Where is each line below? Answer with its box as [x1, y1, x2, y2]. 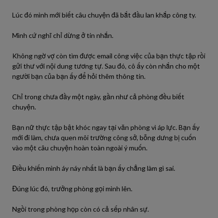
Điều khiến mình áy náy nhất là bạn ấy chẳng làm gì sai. [12, 164, 175, 172]
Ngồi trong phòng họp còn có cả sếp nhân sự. [12, 205, 149, 213]
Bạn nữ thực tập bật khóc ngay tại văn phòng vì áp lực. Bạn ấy [12, 123, 200, 131]
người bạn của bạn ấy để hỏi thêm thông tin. [12, 72, 145, 80]
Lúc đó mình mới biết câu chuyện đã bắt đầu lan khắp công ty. [12, 11, 196, 19]
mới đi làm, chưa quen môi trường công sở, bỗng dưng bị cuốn [12, 133, 196, 142]
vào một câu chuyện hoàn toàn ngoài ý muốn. [12, 144, 147, 152]
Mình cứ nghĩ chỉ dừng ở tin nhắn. [12, 31, 113, 39]
